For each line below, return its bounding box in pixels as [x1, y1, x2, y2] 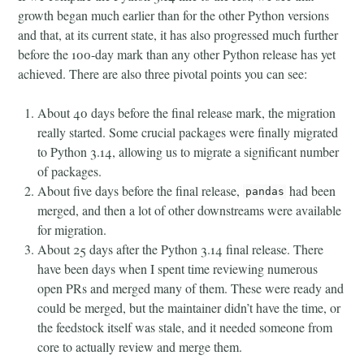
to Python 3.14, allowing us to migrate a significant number [37, 142, 340, 160]
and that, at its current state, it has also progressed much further [18, 25, 339, 43]
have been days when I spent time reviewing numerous [37, 259, 318, 277]
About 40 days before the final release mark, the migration [37, 103, 336, 121]
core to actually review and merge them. [37, 337, 243, 355]
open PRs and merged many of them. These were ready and [37, 279, 344, 297]
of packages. [37, 162, 102, 180]
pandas [245, 185, 284, 198]
